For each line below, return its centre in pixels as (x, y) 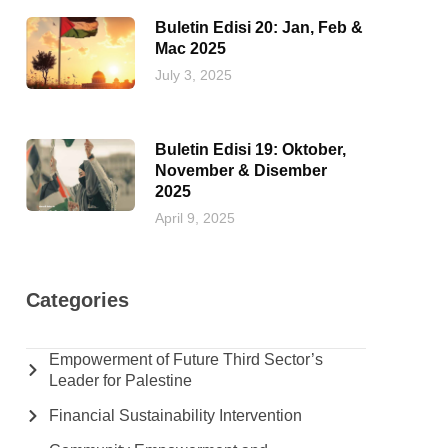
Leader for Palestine (120, 380)
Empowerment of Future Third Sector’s (185, 359)
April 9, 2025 (195, 218)
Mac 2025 (190, 48)
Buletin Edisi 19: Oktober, (250, 149)
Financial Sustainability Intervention (175, 415)
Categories (77, 300)
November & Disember (241, 170)
